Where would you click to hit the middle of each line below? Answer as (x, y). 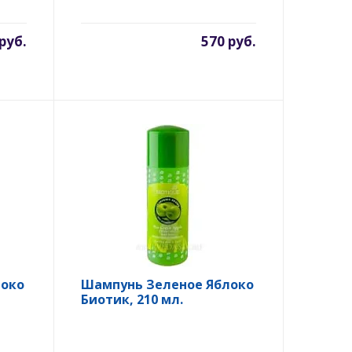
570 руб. (229, 41)
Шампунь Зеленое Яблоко (167, 284)
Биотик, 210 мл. (132, 299)
